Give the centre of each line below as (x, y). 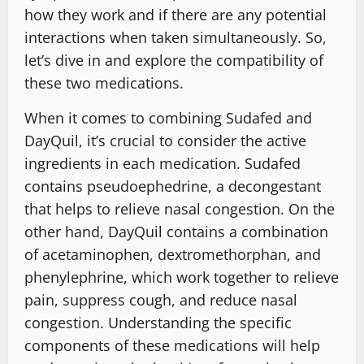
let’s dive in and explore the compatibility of (174, 61)
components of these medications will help (172, 346)
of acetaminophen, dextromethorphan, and (173, 255)
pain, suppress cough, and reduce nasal (161, 300)
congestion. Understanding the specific (158, 323)
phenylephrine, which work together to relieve (182, 277)
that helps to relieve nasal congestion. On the (180, 209)
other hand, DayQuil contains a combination (176, 232)
